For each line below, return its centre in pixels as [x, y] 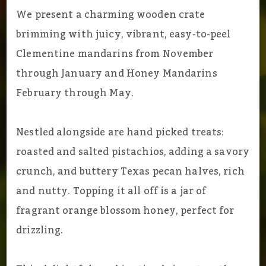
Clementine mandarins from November [115, 54]
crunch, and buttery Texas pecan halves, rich [130, 172]
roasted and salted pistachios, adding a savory [133, 152]
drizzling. [40, 231]
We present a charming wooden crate [111, 15]
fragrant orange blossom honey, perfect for [125, 211]
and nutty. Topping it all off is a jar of [111, 191]
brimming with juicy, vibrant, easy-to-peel [123, 35]
